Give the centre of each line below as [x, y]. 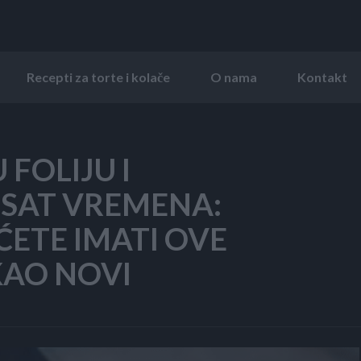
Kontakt [322, 77]
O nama [234, 77]
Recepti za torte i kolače [98, 77]
